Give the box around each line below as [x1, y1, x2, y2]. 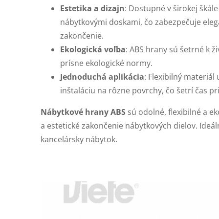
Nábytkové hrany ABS [41, 107, 126, 117]
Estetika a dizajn [60, 3, 125, 14]
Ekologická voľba [60, 44, 126, 55]
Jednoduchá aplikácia [60, 71, 144, 82]
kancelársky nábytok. [41, 134, 117, 145]
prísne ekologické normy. [60, 58, 153, 68]
